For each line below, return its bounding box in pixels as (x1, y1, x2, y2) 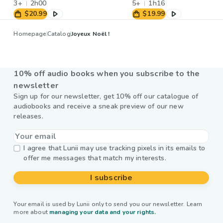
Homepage (13, 30, 47, 38)
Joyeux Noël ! (71, 30, 110, 38)
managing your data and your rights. (49, 208, 156, 217)
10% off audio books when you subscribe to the (13, 68, 200, 80)
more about (13, 208, 50, 217)
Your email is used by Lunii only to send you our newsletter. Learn (13, 200, 203, 209)
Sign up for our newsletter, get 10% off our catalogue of (13, 92, 198, 102)
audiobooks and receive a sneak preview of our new (13, 102, 184, 111)
